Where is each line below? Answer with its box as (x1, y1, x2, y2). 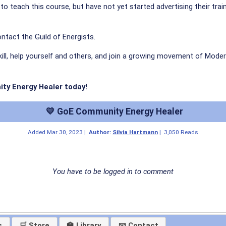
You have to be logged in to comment (52, 167, 174, 177)
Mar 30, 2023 (47, 129, 83, 136)
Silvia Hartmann (112, 129, 158, 136)
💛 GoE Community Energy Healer (46, 106, 183, 117)
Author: (89, 129, 112, 136)
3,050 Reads (164, 129, 198, 136)
